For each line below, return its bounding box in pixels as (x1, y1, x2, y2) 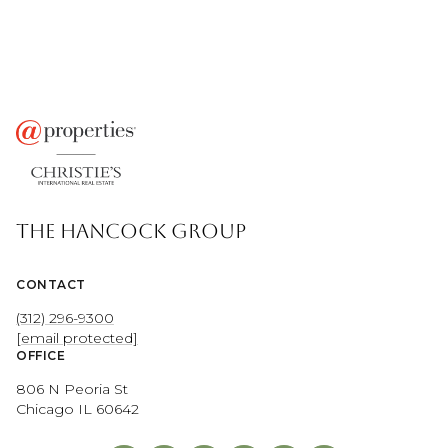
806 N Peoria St (16, 379, 128, 398)
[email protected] (16, 328, 138, 347)
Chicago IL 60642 (16, 399, 139, 418)
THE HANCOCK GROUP (16, 218, 246, 243)
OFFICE (16, 347, 65, 363)
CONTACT (16, 276, 86, 292)
